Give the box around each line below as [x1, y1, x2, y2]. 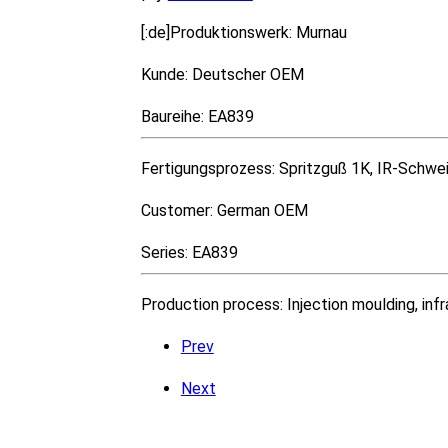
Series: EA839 [140, 242, 238, 262]
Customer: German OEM [140, 200, 308, 220]
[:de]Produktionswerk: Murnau [140, 22, 347, 42]
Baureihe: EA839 [140, 106, 254, 126]
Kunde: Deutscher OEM [140, 64, 304, 84]
